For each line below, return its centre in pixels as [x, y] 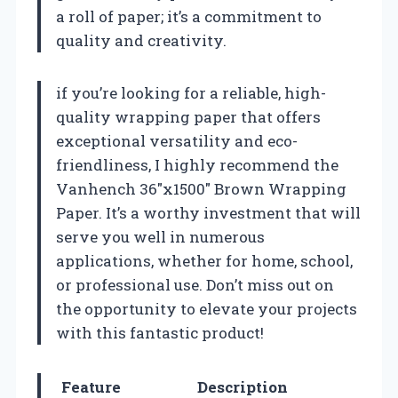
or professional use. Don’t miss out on [195, 285]
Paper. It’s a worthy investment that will [208, 213]
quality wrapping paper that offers [188, 117]
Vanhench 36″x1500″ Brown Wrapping [201, 189]
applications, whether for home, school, [204, 261]
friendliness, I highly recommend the [197, 165]
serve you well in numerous [160, 237]
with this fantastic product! [160, 333]
